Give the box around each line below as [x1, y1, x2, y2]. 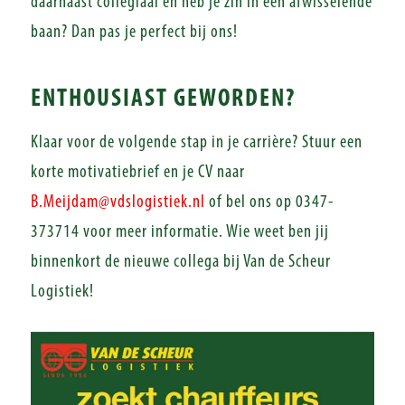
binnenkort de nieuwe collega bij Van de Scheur [30, 253, 331, 271]
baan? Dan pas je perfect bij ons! [30, 24, 238, 42]
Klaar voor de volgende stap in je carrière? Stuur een [30, 134, 363, 152]
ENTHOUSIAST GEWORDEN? [30, 87, 296, 112]
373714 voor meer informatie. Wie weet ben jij [30, 223, 329, 241]
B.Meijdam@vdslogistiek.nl [30, 193, 205, 212]
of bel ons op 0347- [204, 193, 334, 212]
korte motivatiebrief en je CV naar [30, 164, 245, 182]
